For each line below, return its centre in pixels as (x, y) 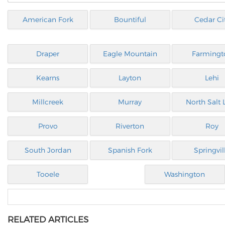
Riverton (130, 126)
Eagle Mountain (130, 54)
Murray (130, 102)
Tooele (48, 174)
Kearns (48, 78)
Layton (130, 78)
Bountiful (130, 20)
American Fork (48, 20)
